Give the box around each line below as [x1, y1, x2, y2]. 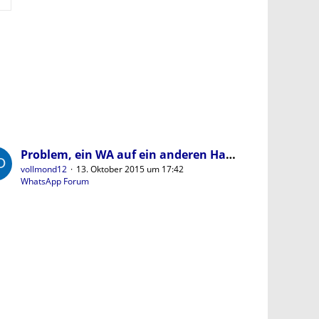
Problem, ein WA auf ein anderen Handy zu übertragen [226, 147, 236, 163]
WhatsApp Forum [21, 175, 90, 188]
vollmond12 [21, 163, 68, 176]
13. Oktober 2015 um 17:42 [76, 163, 184, 176]
